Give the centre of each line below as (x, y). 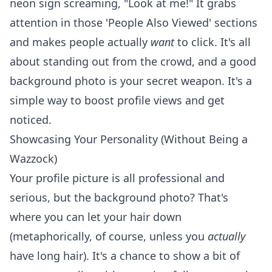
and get (203, 100)
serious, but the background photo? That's (119, 197)
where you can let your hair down (96, 217)
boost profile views (133, 100)
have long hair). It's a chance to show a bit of (125, 256)
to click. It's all (212, 42)
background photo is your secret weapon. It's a (131, 81)
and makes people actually (80, 42)
